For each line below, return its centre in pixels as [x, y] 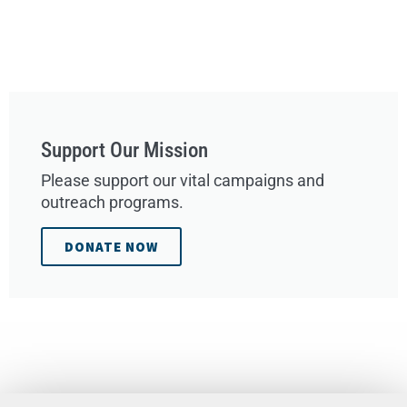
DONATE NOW [111, 247]
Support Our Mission [124, 151]
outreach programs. [112, 203]
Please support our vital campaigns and [183, 181]
